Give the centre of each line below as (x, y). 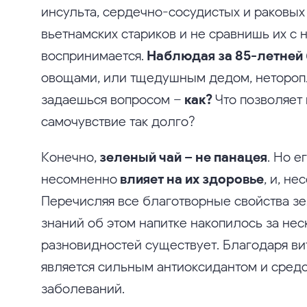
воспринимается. (94, 55)
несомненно (81, 179)
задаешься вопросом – (113, 99)
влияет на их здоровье (192, 179)
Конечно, (70, 157)
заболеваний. (83, 288)
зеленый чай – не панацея (183, 157)
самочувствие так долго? (118, 121)
